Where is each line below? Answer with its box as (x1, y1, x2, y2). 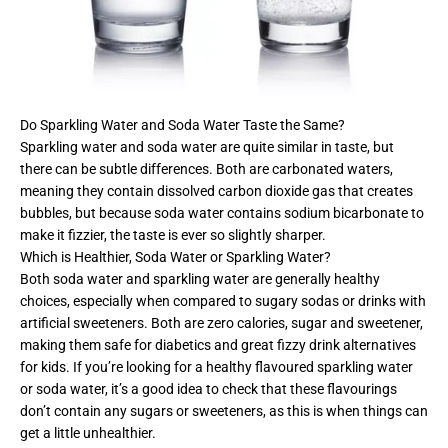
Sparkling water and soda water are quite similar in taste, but (20, 138, 394, 155)
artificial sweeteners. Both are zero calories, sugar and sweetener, (20, 314, 423, 331)
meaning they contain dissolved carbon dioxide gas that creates (20, 182, 413, 199)
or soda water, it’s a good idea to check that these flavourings (20, 380, 397, 397)
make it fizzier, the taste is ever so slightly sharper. (20, 226, 329, 243)
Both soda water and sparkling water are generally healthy (20, 270, 380, 287)
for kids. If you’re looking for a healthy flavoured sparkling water (20, 358, 413, 375)
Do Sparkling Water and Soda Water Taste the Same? (20, 116, 345, 133)
